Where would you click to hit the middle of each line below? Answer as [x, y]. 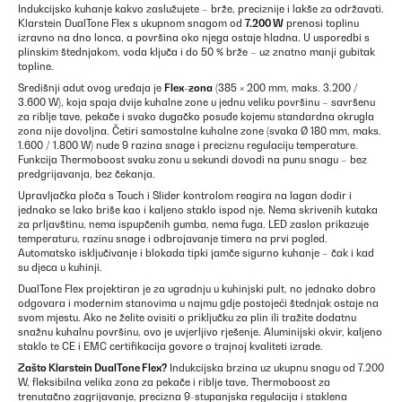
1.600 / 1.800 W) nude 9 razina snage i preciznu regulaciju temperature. [188, 145]
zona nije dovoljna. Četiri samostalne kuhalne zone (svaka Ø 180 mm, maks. [200, 131]
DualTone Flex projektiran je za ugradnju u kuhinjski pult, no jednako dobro [197, 289]
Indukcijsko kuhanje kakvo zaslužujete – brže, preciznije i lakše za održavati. [201, 9]
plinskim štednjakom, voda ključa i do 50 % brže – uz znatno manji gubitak [197, 52]
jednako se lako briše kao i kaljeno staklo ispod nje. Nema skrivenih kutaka [198, 210]
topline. [36, 66]
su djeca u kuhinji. [60, 267]
